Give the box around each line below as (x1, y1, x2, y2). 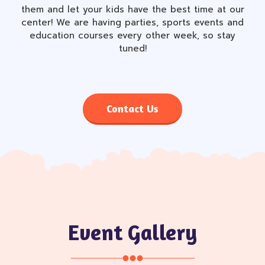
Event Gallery (68, 219, 197, 245)
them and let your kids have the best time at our (21, 3, 244, 16)
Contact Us (106, 102, 159, 115)
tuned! (118, 42, 147, 55)
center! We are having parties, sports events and (21, 16, 244, 29)
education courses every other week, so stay (30, 29, 235, 42)
